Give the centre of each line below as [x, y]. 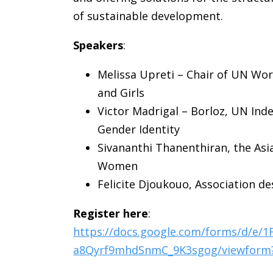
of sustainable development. [148, 16]
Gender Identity [139, 129]
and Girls [121, 93]
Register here [111, 214]
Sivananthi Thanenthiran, [164, 148]
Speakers [98, 45]
